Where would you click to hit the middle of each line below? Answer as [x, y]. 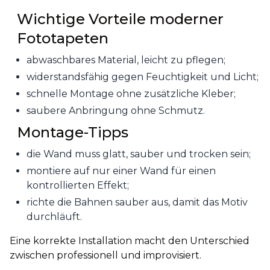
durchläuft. [54, 217]
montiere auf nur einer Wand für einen [121, 171]
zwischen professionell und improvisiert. [105, 255]
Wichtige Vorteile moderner [120, 19]
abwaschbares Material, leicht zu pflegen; [126, 60]
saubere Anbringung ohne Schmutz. [116, 111]
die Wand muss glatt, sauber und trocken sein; [139, 154]
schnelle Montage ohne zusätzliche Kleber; [131, 94]
